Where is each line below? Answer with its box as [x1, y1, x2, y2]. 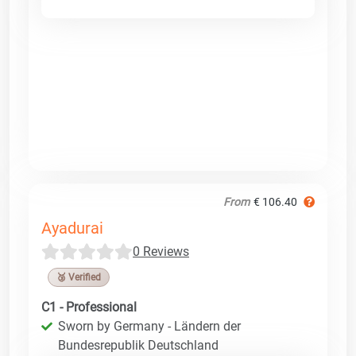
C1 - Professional [41, 299, 137, 315]
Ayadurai [41, 218, 103, 238]
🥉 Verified [56, 271, 101, 283]
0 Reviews [133, 243, 189, 259]
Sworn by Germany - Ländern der [58, 318, 241, 334]
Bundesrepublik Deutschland [58, 337, 219, 353]
